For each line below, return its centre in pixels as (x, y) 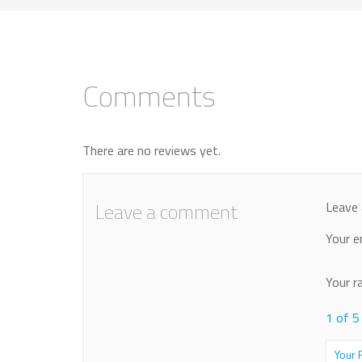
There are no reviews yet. (152, 151)
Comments (149, 96)
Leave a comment (166, 212)
